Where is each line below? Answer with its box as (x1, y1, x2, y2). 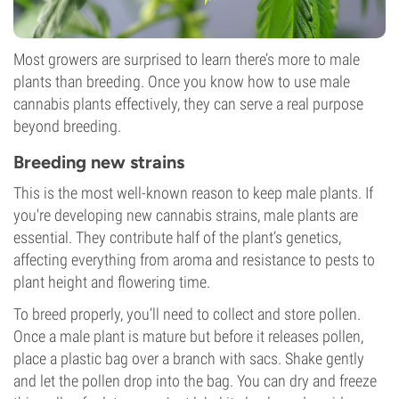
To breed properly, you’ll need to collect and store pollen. (13, 305, 361, 323)
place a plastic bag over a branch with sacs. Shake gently (13, 349, 364, 368)
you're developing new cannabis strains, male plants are (13, 206, 358, 224)
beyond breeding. (13, 117, 121, 135)
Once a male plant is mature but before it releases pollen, (13, 327, 363, 346)
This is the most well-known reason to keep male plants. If (13, 183, 373, 202)
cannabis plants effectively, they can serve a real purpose (13, 94, 363, 113)
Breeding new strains (13, 151, 184, 173)
